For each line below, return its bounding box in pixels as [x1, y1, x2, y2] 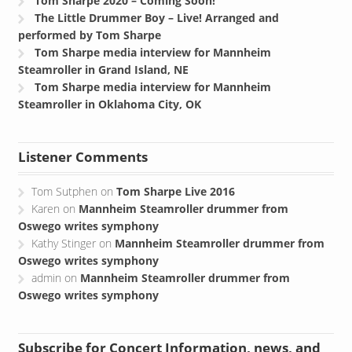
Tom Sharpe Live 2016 [116, 171, 236, 187]
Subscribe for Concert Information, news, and [17, 326, 321, 345]
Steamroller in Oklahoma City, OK [17, 84, 201, 100]
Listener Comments [17, 135, 148, 154]
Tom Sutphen [31, 171, 98, 187]
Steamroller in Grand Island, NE [17, 49, 189, 65]
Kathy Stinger [31, 223, 97, 239]
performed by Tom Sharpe [17, 15, 161, 31]
